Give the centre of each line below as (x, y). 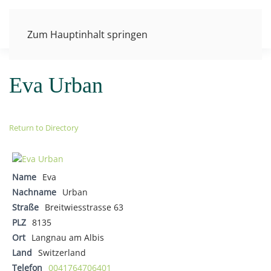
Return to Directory (44, 128)
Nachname (34, 192)
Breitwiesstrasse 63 (84, 207)
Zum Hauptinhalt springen (87, 34)
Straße (25, 207)
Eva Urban (56, 85)
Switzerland (62, 252)
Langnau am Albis (68, 237)
